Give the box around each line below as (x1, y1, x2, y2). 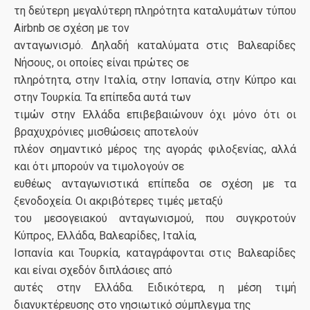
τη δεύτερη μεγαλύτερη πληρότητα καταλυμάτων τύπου (14, 4, 296, 17)
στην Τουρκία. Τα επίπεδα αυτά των (14, 91, 191, 104)
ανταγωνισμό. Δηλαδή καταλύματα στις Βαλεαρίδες (14, 39, 296, 52)
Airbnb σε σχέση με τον (14, 21, 129, 35)
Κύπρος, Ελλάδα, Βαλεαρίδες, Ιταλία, (14, 229, 197, 242)
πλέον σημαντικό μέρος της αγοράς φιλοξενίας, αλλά (14, 143, 296, 156)
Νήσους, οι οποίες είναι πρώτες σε (14, 56, 189, 69)
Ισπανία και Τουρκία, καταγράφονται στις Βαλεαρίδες (14, 246, 296, 259)
